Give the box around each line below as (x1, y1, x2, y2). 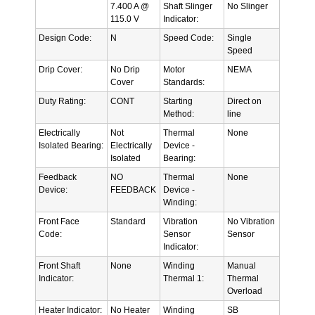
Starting (163, 96, 193, 106)
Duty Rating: (39, 96, 86, 106)
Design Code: (39, 32, 91, 43)
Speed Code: (163, 32, 214, 43)
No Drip (110, 64, 140, 75)
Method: (163, 108, 194, 119)
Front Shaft (39, 260, 80, 271)
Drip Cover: (39, 64, 82, 75)
